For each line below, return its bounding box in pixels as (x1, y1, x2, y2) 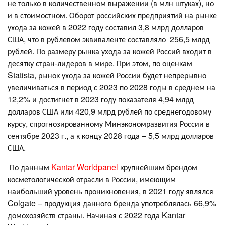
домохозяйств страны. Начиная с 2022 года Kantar (8, 209, 185, 221)
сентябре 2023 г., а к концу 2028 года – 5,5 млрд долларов (8, 129, 214, 141)
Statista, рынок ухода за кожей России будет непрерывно (8, 69, 206, 81)
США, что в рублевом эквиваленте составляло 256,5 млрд (8, 33, 210, 45)
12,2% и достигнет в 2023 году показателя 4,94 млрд (8, 93, 194, 105)
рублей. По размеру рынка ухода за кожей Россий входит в (8, 45, 212, 57)
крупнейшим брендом (118, 161, 197, 173)
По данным (8, 161, 51, 173)
